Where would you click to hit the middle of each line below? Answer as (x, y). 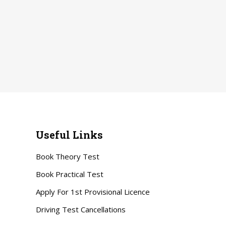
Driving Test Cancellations (81, 209)
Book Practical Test (70, 174)
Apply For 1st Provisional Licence (93, 191)
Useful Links (69, 134)
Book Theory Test (68, 156)
